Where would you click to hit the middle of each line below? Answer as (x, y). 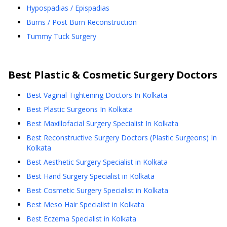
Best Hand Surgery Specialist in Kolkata (90, 176)
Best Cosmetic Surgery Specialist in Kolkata (97, 190)
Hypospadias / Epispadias (68, 8)
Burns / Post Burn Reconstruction (82, 22)
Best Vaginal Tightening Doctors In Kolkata (97, 95)
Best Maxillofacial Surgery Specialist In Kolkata (102, 123)
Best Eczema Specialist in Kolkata (81, 219)
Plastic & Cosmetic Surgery (104, 75)
